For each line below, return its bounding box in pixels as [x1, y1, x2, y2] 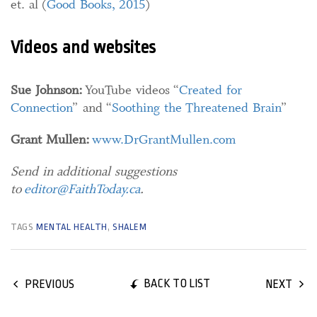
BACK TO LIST [143, 277, 210, 291]
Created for [179, 81, 242, 98]
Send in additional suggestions [11, 162, 177, 180]
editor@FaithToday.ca [23, 180, 140, 197]
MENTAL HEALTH [36, 221, 108, 232]
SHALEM [113, 221, 147, 232]
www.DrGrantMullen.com [92, 130, 236, 148]
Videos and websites [11, 38, 156, 57]
